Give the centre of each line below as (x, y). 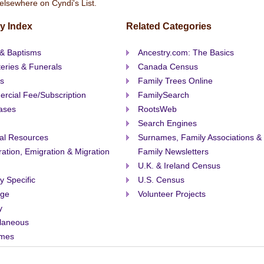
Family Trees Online (175, 81)
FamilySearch (164, 95)
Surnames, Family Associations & (200, 137)
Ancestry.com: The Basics (186, 52)
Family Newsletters (173, 151)
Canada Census (168, 67)
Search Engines (167, 123)
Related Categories (169, 26)
